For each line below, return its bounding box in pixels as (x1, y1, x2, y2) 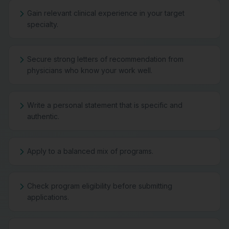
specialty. (27, 20, 58, 29)
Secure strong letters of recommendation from (27, 55, 184, 63)
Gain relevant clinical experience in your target (27, 9, 185, 17)
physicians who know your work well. (27, 66, 152, 75)
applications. (27, 193, 69, 201)
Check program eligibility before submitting (27, 181, 172, 190)
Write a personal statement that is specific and (27, 101, 182, 109)
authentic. (27, 112, 59, 121)
